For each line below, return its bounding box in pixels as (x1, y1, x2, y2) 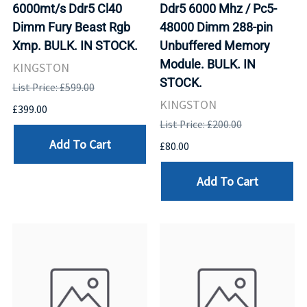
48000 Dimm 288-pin (160, 20, 273, 35)
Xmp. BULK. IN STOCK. (12, 38, 138, 53)
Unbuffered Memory (160, 38, 270, 53)
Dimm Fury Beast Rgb (12, 20, 130, 35)
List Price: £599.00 (12, 81, 95, 95)
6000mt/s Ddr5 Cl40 (12, 1, 122, 16)
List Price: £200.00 (160, 118, 242, 132)
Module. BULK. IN (160, 57, 256, 72)
